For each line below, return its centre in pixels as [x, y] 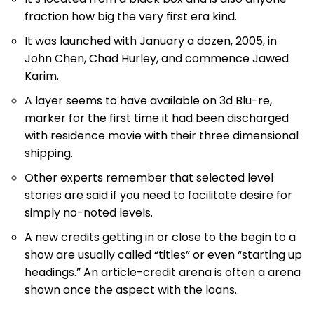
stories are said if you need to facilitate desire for [158, 196]
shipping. [49, 153]
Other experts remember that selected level [149, 178]
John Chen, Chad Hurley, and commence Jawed [157, 59]
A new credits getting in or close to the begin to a [160, 238]
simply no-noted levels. [89, 213]
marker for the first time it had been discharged [157, 118]
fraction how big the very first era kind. [131, 17]
